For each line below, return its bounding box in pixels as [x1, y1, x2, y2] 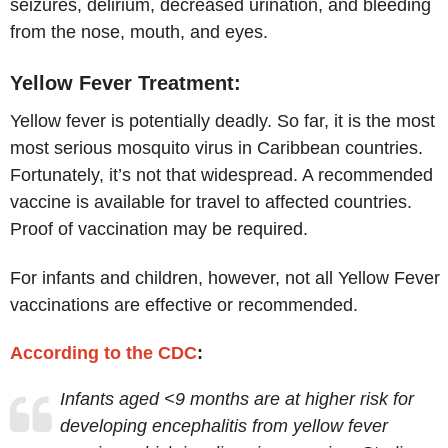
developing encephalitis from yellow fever [60, 416, 388, 437]
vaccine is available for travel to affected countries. [10, 191, 412, 212]
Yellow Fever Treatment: [10, 71, 241, 94]
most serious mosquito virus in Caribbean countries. [10, 137, 423, 158]
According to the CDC [10, 343, 197, 364]
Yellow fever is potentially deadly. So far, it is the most [10, 110, 435, 131]
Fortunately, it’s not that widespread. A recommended [10, 164, 433, 185]
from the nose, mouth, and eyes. [10, 22, 268, 43]
